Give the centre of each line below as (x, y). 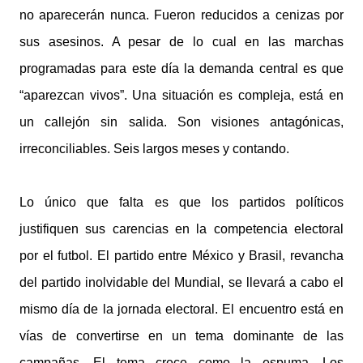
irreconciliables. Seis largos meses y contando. (154, 149)
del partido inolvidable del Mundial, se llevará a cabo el (181, 282)
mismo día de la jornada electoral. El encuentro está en (181, 309)
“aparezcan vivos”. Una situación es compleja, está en (181, 95)
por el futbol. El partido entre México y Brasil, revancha (181, 256)
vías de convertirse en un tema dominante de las (181, 336)
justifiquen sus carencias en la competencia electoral (181, 229)
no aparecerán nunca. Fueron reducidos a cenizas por (181, 15)
